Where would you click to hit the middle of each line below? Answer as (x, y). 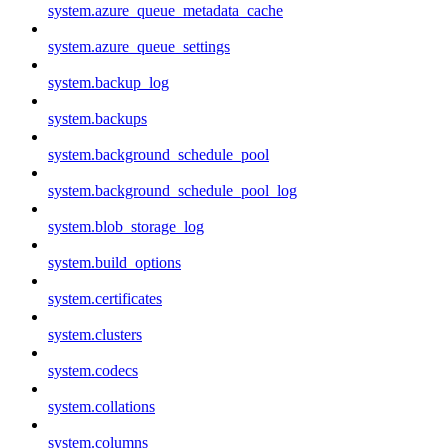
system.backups (97, 118)
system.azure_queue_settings (139, 46)
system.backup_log (108, 82)
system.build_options (114, 262)
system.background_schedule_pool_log (172, 190)
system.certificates (105, 298)
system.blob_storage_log (126, 226)
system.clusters (95, 334)
